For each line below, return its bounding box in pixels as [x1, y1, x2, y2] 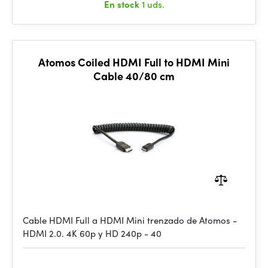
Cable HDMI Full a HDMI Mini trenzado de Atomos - [23, 214, 237, 227]
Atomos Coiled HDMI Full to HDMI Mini [38, 54, 230, 69]
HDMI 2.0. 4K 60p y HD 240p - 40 [23, 227, 162, 240]
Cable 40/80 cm [93, 68, 175, 83]
